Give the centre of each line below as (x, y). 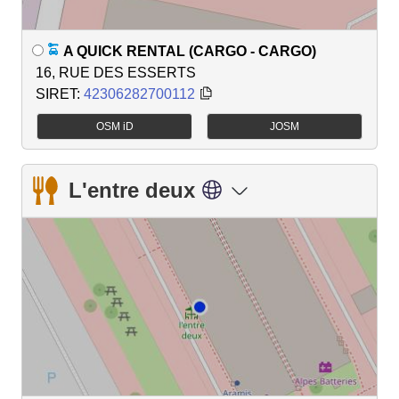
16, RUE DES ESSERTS (116, 72)
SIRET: (60, 94)
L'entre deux (132, 191)
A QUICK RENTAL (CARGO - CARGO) (190, 51)
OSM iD (114, 127)
